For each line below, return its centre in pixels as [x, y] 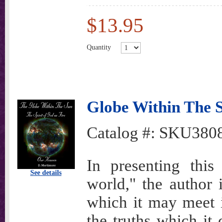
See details [46, 173]
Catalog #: [123, 133]
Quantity [99, 47]
